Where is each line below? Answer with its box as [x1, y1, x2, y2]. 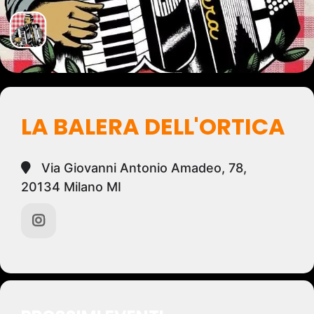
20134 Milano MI [21, 179, 121, 194]
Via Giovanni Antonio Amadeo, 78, [38, 161, 247, 175]
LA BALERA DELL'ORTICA [21, 111, 285, 142]
